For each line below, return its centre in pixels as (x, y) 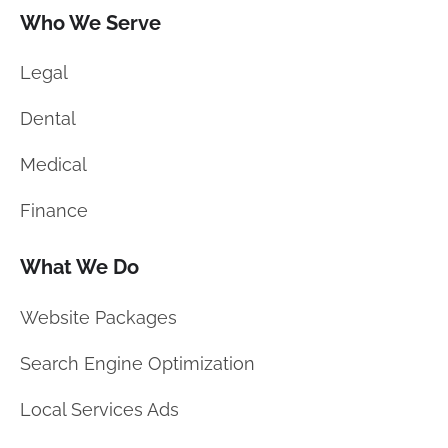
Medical (53, 165)
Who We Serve (90, 22)
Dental (48, 119)
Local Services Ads (99, 409)
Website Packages (98, 317)
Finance (54, 211)
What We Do (79, 267)
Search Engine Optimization (137, 363)
